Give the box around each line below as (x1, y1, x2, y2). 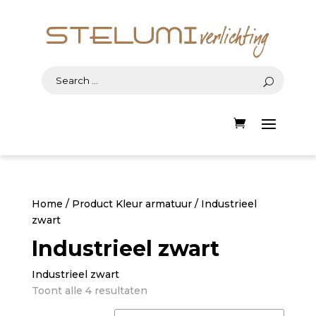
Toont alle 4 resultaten (31, 284, 147, 298)
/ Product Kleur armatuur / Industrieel (62, 197, 257, 211)
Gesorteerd (146, 284, 205, 297)
